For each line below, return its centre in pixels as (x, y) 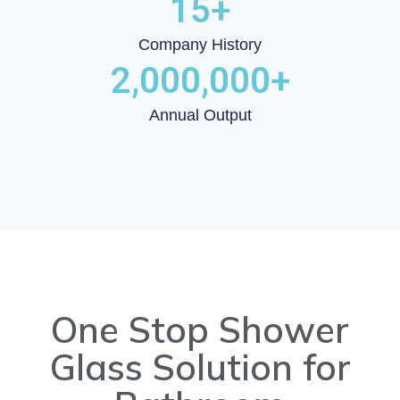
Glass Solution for (200, 367)
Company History (200, 45)
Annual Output (200, 116)
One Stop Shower (200, 329)
